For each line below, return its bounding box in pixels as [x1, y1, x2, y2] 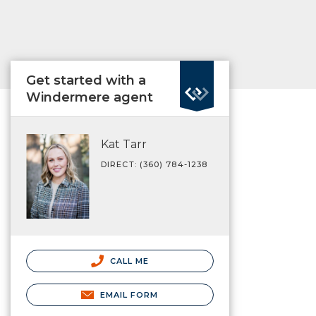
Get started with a [26, 73, 146, 88]
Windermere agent [26, 90, 153, 105]
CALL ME [107, 255, 150, 266]
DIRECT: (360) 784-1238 [101, 159, 208, 169]
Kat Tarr [101, 138, 147, 151]
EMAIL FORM [99, 289, 159, 300]
